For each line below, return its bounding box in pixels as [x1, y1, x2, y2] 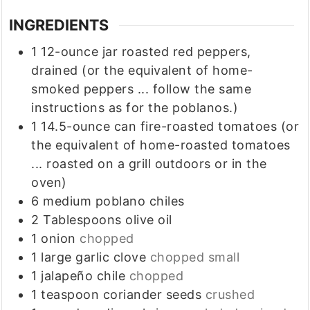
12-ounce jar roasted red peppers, [41, 44, 251, 60]
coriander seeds [102, 287, 202, 302]
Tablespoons [43, 212, 122, 228]
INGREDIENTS [9, 16, 109, 35]
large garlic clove [41, 250, 147, 265]
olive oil [125, 212, 172, 228]
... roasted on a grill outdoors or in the [31, 156, 267, 172]
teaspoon [41, 287, 100, 302]
